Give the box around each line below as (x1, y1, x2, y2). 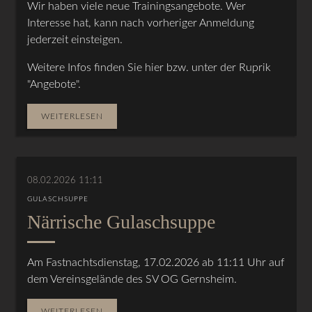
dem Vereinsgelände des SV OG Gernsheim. (27, 273, 237, 285)
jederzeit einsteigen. (27, 33, 123, 45)
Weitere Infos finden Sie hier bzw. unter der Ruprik (27, 61, 272, 73)
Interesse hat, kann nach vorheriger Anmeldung (27, 17, 255, 29)
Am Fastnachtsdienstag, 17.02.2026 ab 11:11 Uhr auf (27, 256, 285, 268)
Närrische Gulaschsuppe (27, 210, 216, 233)
